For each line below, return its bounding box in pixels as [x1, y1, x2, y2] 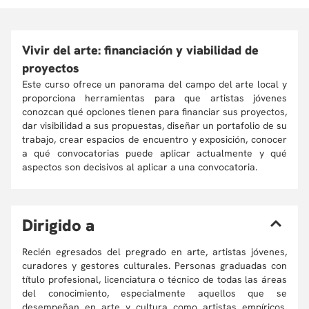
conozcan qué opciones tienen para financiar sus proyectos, [22, 106, 287, 118]
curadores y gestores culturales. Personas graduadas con [22, 259, 287, 272]
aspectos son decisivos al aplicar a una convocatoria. [22, 161, 257, 173]
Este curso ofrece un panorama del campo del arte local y [22, 78, 287, 90]
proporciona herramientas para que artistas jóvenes [22, 92, 287, 104]
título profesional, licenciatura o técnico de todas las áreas [22, 273, 287, 286]
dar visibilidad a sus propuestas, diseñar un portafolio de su [22, 119, 287, 132]
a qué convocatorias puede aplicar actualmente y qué [22, 147, 287, 159]
